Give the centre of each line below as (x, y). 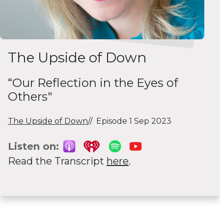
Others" (30, 96)
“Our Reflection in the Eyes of (93, 83)
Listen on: (33, 146)
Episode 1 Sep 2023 (134, 121)
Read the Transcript (57, 161)
